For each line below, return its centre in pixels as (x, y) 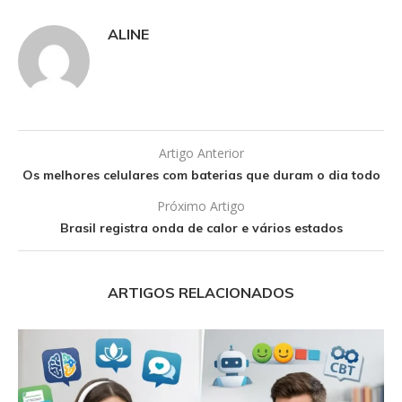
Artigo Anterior (201, 153)
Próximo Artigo (201, 205)
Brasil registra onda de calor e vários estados (201, 227)
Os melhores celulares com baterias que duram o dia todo (201, 175)
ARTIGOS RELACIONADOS (201, 292)
